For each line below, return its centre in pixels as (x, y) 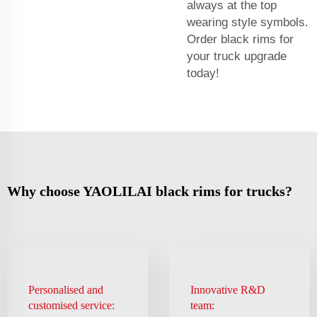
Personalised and (66, 289)
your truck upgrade (237, 56)
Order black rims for (240, 39)
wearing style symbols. (248, 22)
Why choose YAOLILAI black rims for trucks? (150, 191)
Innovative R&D (228, 289)
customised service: (71, 305)
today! (203, 73)
